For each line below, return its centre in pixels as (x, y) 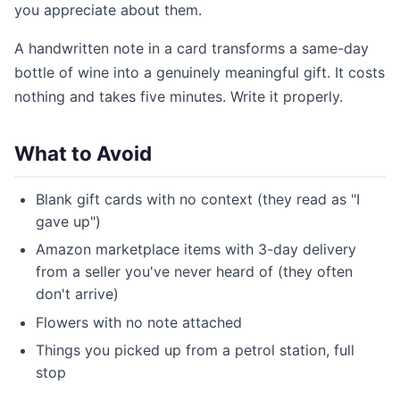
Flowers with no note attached (139, 322)
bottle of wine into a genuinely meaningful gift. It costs (200, 72)
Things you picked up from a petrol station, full (195, 350)
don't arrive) (77, 294)
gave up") (68, 221)
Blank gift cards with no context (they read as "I (198, 199)
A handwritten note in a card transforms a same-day (192, 48)
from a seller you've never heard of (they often (194, 272)
